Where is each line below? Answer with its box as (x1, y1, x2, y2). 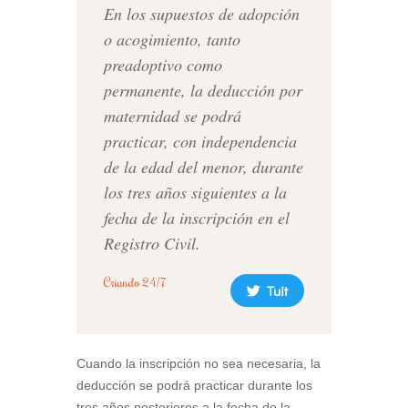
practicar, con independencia (104, 130, 297, 153)
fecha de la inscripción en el (104, 207, 290, 229)
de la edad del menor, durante (104, 156, 303, 178)
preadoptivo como (104, 54, 222, 76)
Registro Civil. (104, 232, 200, 255)
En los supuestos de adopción (104, 3, 300, 25)
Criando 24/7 (104, 274, 167, 291)
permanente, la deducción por (104, 79, 302, 102)
